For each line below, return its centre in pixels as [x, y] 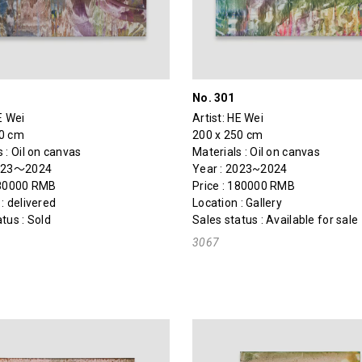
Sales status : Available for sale [275, 219]
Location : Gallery [237, 202]
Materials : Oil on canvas [256, 152]
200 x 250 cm [227, 135]
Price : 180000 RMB [244, 185]
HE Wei [245, 118]
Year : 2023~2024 [240, 168]
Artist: [210, 118]
